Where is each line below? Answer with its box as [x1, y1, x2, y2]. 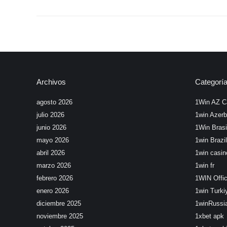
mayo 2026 [36, 136, 69, 144]
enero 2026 [36, 187, 69, 195]
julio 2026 [36, 111, 64, 119]
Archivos [36, 78, 66, 86]
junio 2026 [36, 124, 66, 131]
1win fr [195, 162, 214, 169]
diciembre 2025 [36, 200, 81, 207]
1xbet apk [195, 212, 224, 220]
